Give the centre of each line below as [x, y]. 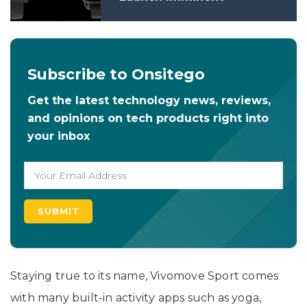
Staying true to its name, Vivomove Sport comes [145, 275]
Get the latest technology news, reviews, [149, 100]
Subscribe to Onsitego [116, 74]
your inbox [59, 136]
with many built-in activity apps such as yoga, [136, 297]
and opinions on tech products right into [148, 118]
